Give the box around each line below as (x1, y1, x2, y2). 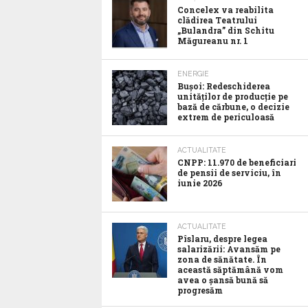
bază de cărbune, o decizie (177, 101, 289, 112)
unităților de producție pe (177, 91, 288, 102)
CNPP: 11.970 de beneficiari (177, 157, 296, 168)
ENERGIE (177, 69, 209, 78)
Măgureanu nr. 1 (177, 35, 248, 46)
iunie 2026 (177, 177, 223, 188)
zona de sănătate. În (177, 254, 267, 265)
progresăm (177, 285, 223, 296)
